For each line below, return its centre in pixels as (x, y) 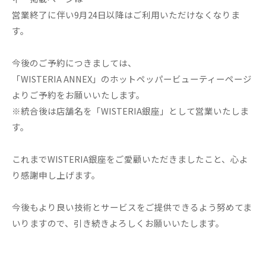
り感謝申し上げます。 (56, 175)
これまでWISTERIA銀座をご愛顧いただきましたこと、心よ (130, 159)
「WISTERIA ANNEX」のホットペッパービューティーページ (132, 79)
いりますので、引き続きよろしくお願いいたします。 (118, 223)
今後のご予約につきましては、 (74, 63)
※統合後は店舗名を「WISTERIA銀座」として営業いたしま (130, 111)
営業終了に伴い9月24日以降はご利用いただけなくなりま (126, 15)
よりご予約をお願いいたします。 (78, 95)
